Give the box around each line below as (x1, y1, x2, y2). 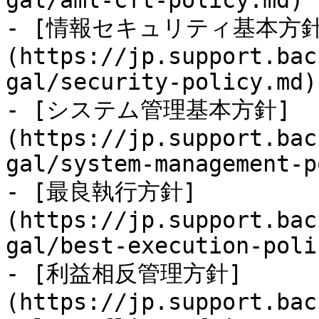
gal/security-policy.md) (6, 69, 317, 95)
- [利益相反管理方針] (6, 261, 242, 286)
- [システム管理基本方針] (6, 97, 291, 122)
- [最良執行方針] (6, 179, 197, 204)
